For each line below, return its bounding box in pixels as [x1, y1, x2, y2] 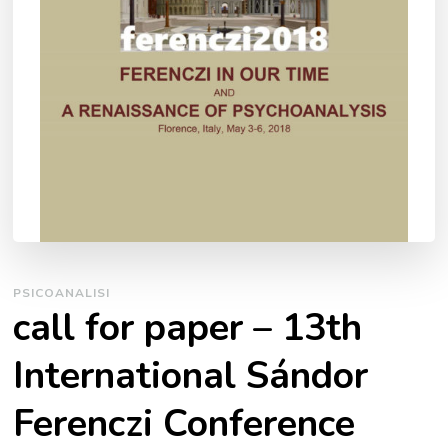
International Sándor [13, 350, 369, 402]
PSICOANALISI [13, 285, 111, 302]
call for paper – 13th [13, 302, 363, 354]
